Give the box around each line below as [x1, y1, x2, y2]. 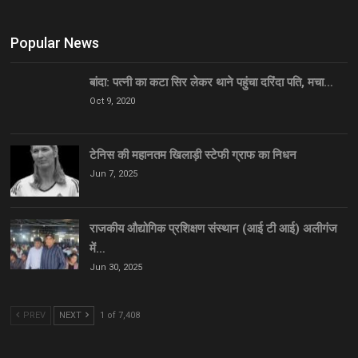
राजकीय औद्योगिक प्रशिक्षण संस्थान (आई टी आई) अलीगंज [89, 221, 337, 236]
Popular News [10, 34, 99, 51]
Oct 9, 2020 [89, 95, 135, 106]
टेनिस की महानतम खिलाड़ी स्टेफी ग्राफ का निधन [89, 148, 296, 163]
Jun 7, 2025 [89, 169, 137, 180]
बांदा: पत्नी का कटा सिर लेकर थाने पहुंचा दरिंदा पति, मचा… [89, 74, 333, 89]
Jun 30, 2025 [89, 261, 142, 272]
